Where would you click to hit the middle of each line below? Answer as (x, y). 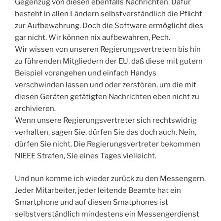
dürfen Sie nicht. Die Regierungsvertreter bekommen (108, 144)
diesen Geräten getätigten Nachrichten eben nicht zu (107, 96)
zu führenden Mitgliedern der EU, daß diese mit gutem (109, 61)
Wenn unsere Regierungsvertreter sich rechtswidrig (106, 120)
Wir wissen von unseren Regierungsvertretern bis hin (108, 49)
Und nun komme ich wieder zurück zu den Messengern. (110, 179)
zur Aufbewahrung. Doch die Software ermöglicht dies (109, 25)
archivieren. (35, 108)
